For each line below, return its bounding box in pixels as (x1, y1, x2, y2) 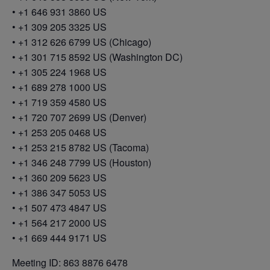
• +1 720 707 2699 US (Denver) (12, 110, 146, 125)
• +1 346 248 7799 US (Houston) (12, 155, 151, 170)
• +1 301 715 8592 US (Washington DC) (12, 50, 183, 64)
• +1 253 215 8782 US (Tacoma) (12, 140, 149, 155)
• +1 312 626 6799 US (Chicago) (12, 35, 151, 49)
